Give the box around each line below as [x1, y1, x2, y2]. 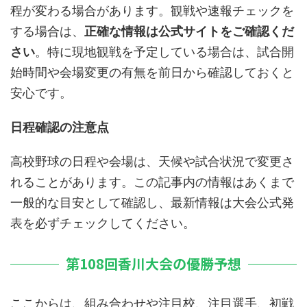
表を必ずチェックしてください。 [10, 216, 195, 231]
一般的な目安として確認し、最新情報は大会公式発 [10, 195, 294, 210]
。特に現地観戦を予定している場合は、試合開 [35, 45, 294, 60]
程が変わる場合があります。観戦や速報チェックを [10, 3, 294, 19]
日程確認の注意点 [10, 120, 109, 135]
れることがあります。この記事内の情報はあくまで [10, 175, 294, 190]
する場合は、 [10, 24, 84, 39]
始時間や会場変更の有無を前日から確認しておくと [10, 65, 294, 80]
